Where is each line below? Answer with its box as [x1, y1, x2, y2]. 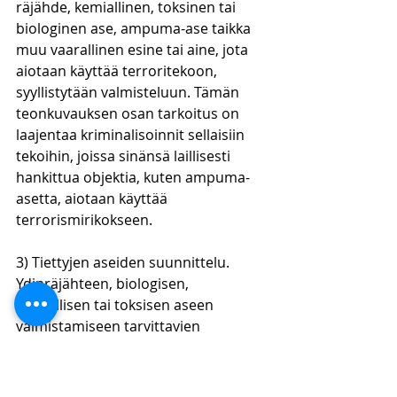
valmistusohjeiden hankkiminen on [16, 359, 253, 378]
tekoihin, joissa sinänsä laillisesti [16, 146, 234, 166]
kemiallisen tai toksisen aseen [16, 295, 217, 315]
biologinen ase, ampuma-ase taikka [16, 19, 254, 38]
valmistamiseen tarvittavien [16, 316, 204, 336]
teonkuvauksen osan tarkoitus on [16, 104, 243, 123]
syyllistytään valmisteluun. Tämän [16, 82, 243, 102]
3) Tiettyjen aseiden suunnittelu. [16, 253, 233, 272]
